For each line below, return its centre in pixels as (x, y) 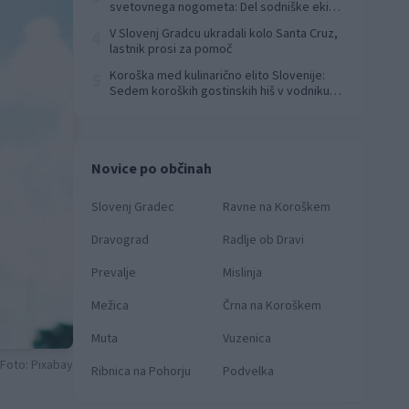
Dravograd (120, 240)
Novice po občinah (152, 169)
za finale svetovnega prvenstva (196, 23)
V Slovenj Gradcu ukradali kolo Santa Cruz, (224, 34)
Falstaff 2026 (144, 107)
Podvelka (248, 372)
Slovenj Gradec (133, 207)
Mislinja (242, 273)
